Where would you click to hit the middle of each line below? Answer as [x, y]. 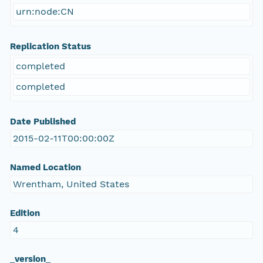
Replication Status [50, 47]
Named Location [45, 168]
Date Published [43, 122]
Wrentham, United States [71, 184]
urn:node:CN [45, 12]
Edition [25, 213]
